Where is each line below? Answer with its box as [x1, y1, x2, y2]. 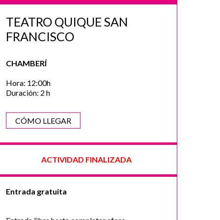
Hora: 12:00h [6, 78, 51, 87]
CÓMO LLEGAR [15, 116, 71, 125]
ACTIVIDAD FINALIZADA [41, 155, 132, 164]
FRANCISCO [6, 29, 74, 44]
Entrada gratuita [6, 187, 67, 196]
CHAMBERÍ [6, 58, 47, 68]
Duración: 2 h [6, 88, 50, 97]
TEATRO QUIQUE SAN [6, 14, 128, 29]
